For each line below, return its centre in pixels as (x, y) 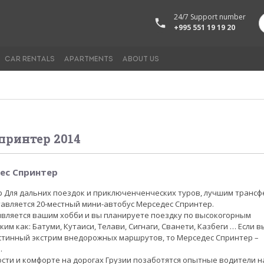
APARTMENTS (88, 60)
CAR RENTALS (30, 60)
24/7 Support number (210, 17)
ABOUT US (141, 60)
